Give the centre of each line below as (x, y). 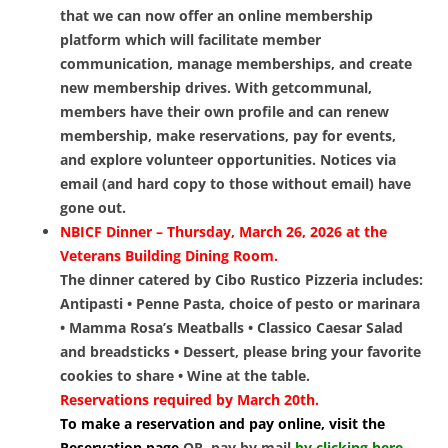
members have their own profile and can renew (224, 112)
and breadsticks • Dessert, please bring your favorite (240, 352)
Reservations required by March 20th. (189, 400)
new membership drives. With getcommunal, (216, 88)
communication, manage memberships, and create (236, 64)
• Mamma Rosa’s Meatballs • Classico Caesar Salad (231, 328)
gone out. (93, 208)
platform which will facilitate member (190, 40)
